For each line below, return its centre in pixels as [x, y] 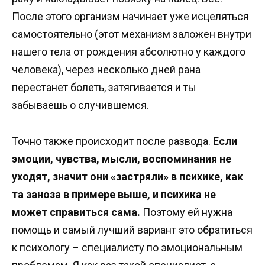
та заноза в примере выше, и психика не [114, 194]
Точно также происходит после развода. [111, 141]
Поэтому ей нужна [186, 212]
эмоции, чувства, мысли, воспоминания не [122, 159]
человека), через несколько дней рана [106, 70]
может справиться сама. [76, 212]
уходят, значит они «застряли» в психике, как [127, 176]
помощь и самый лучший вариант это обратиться [132, 230]
